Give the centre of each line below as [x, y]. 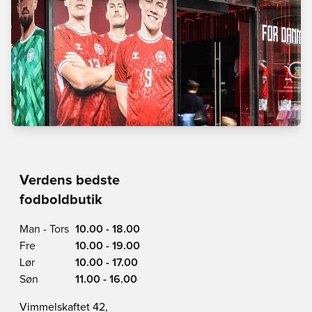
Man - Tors [44, 229]
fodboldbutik [61, 200]
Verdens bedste [70, 180]
